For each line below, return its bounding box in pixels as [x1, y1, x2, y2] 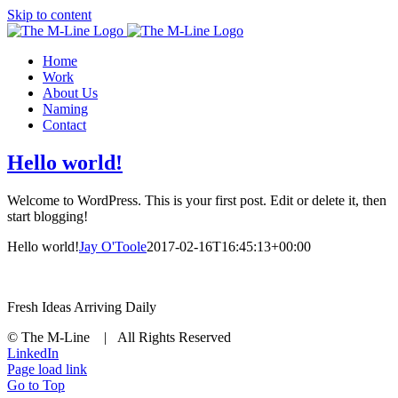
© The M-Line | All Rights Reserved [7, 329, 238, 345]
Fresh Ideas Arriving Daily [7, 298, 156, 314]
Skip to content [7, 7, 92, 22]
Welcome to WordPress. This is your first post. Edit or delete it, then [7, 192, 386, 208]
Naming [43, 101, 88, 116]
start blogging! [7, 208, 88, 224]
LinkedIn [7, 345, 59, 361]
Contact [43, 117, 86, 132]
